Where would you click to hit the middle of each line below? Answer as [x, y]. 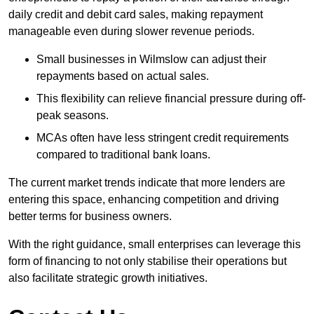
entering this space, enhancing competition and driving [144, 200]
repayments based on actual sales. [123, 76]
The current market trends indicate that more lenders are [147, 183]
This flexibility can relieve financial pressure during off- [171, 99]
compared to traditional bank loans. [123, 155]
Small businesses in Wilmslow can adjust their [151, 60]
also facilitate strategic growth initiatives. [108, 278]
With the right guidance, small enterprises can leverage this [155, 245]
